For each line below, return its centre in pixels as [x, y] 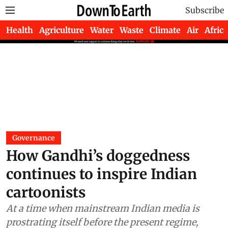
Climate [165, 30]
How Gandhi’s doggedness [98, 156]
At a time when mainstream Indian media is [103, 208]
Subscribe [205, 10]
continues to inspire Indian [102, 174]
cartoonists [46, 192]
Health [20, 30]
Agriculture [62, 30]
